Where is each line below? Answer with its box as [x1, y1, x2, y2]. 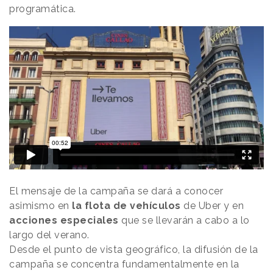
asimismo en [9, 200, 72, 212]
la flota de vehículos [72, 200, 183, 212]
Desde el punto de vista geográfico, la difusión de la [9, 244, 258, 256]
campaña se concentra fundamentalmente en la [9, 258, 239, 271]
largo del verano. [9, 229, 90, 241]
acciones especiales [9, 214, 119, 227]
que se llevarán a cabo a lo [118, 214, 250, 227]
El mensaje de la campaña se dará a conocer [9, 185, 223, 197]
